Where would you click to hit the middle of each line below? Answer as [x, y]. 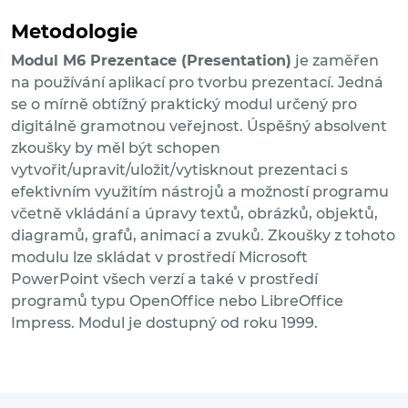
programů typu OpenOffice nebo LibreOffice [177, 301]
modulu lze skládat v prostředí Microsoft [159, 258]
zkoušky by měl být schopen [116, 148]
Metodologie [74, 32]
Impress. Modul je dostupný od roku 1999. [164, 323]
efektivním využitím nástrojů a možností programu [200, 192]
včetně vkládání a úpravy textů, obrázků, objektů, [194, 214]
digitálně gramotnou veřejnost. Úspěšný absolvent [199, 127]
